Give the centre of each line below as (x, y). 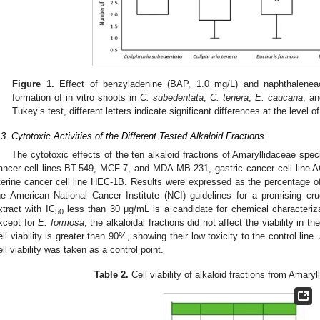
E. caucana (279, 98)
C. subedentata (172, 98)
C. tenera (230, 98)
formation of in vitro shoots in (76, 98)
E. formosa (61, 222)
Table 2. (111, 274)
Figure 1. (33, 84)
